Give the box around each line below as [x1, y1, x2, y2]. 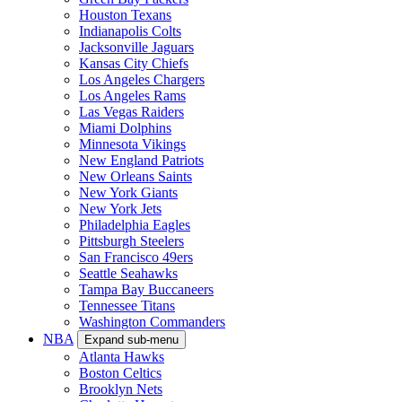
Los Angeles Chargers [79, 71, 205, 87]
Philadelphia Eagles [79, 216, 190, 232]
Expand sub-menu [84, 332, 179, 346]
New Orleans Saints [79, 168, 192, 184]
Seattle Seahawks [79, 265, 178, 281]
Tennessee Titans [79, 297, 175, 313]
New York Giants [79, 184, 178, 200]
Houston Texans [79, 6, 171, 22]
